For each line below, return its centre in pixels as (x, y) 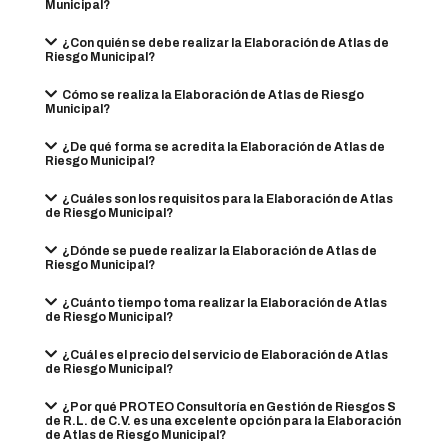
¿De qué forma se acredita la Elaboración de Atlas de (223, 147)
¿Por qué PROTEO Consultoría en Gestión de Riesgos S (228, 407)
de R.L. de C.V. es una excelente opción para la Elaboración (223, 421)
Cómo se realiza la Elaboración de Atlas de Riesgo (212, 95)
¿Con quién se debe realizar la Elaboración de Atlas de (225, 43)
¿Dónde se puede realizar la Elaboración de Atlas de (219, 251)
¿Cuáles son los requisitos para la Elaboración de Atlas (227, 199)
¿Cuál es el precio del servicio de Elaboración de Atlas (224, 355)
